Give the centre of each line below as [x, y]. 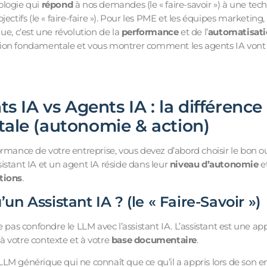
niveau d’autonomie [214, 164]
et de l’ [193, 32]
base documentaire [154, 240]
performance [150, 32]
